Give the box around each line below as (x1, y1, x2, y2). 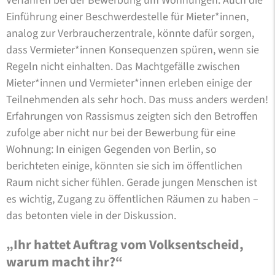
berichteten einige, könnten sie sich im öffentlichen (6, 158, 242, 174)
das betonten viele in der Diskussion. (6, 207, 176, 223)
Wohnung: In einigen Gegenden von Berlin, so (6, 141, 217, 157)
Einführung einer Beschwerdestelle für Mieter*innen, (6, 9, 249, 25)
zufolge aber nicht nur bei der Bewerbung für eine (6, 125, 236, 141)
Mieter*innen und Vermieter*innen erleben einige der (6, 75, 252, 91)
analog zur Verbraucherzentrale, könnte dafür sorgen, (6, 25, 254, 41)
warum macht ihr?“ (6, 252, 123, 272)
